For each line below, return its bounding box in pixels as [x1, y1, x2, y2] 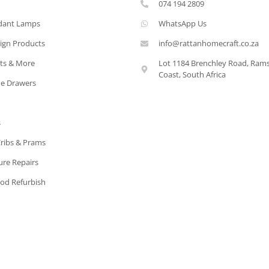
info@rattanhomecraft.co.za [159, 38, 259, 49]
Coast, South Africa [159, 69, 226, 80]
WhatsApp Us [159, 18, 207, 29]
